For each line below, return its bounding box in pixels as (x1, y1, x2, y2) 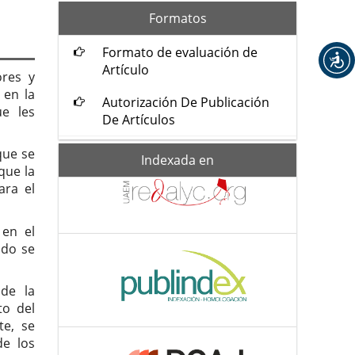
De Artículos (102, 110, 175, 128)
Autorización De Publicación (102, 93, 269, 111)
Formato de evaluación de (102, 43, 258, 61)
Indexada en (141, 151, 214, 169)
